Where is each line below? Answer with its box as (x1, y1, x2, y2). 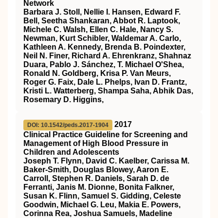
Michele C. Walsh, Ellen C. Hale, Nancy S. (23, 25, 173, 34)
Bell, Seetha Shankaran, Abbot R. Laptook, (23, 17, 180, 25)
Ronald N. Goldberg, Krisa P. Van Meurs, (23, 69, 171, 77)
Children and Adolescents (23, 148, 119, 156)
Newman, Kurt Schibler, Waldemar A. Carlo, (23, 34, 181, 42)
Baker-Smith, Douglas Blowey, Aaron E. (23, 165, 168, 174)
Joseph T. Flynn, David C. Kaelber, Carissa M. (23, 157, 189, 165)
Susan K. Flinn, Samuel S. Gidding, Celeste (23, 192, 181, 200)
